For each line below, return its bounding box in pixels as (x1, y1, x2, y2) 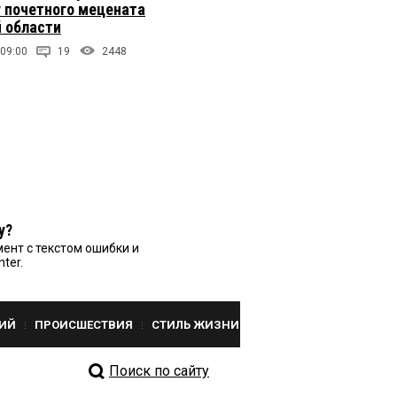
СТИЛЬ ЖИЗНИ (152, 317, 239, 331)
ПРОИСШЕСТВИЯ (35, 317, 133, 331)
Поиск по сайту (109, 362, 209, 379)
